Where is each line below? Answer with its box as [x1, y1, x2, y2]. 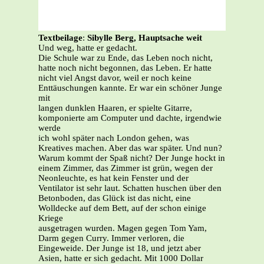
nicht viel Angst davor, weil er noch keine [38, 73, 192, 83]
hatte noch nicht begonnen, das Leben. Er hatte [38, 63, 212, 73]
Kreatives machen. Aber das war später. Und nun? [38, 143, 222, 153]
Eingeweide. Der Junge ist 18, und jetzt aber [38, 243, 201, 253]
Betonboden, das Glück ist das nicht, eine [38, 193, 191, 203]
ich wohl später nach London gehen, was [38, 133, 189, 143]
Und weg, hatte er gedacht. [38, 43, 137, 53]
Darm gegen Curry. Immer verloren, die [38, 233, 184, 243]
